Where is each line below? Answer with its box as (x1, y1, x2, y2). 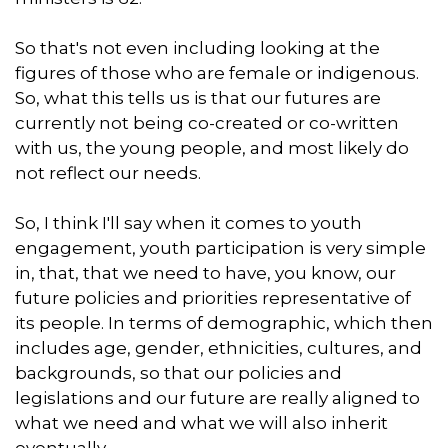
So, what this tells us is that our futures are (15, 87, 381, 108)
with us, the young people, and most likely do (15, 137, 409, 158)
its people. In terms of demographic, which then (15, 312, 433, 333)
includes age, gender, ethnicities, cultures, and (15, 337, 422, 358)
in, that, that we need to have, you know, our (15, 262, 396, 283)
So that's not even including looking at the (15, 37, 380, 58)
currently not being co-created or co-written (15, 112, 399, 133)
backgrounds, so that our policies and (15, 362, 342, 383)
